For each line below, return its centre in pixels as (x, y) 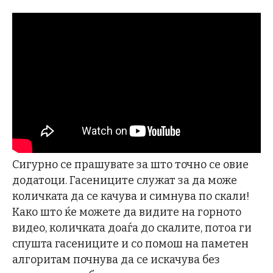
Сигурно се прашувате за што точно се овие (130, 165)
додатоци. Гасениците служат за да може (125, 181)
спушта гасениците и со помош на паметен (130, 244)
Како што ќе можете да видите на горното (127, 212)
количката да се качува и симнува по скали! (131, 197)
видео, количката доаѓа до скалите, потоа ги (132, 228)
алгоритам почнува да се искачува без (116, 260)
